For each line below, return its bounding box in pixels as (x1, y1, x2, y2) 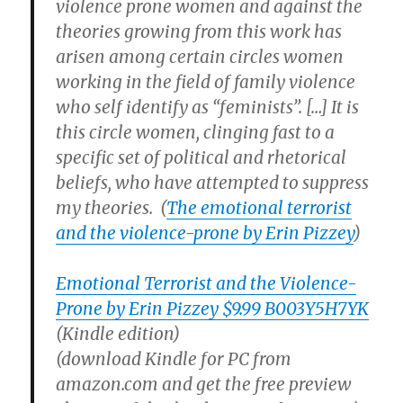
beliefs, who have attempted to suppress (56, 172, 370, 193)
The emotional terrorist (166, 197, 353, 219)
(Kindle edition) (56, 323, 181, 345)
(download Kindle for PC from (56, 348, 292, 370)
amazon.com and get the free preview (56, 373, 353, 395)
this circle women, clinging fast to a (56, 121, 339, 143)
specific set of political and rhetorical (56, 147, 347, 168)
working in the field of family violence (56, 71, 356, 93)
